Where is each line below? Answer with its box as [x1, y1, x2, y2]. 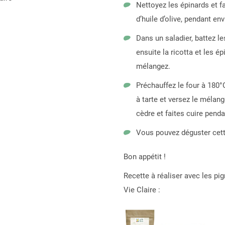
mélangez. [136, 62, 170, 71]
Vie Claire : [123, 185, 160, 195]
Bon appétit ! [123, 152, 166, 162]
